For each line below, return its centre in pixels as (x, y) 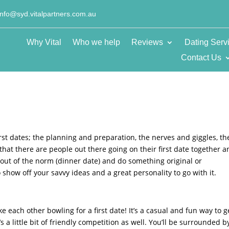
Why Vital (44, 42)
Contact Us (201, 57)
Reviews (147, 42)
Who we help (96, 42)
